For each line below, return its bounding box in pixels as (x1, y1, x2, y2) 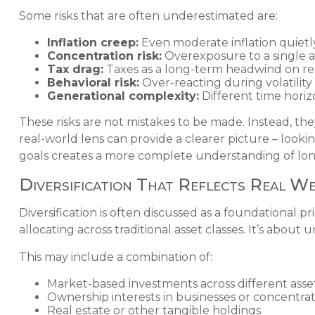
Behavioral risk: (46, 76, 139, 90)
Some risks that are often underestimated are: (18, 9, 278, 23)
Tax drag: (46, 63, 103, 77)
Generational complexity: (46, 89, 199, 103)
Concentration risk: (46, 49, 162, 63)
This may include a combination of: (18, 250, 212, 264)
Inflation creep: (46, 36, 139, 50)
